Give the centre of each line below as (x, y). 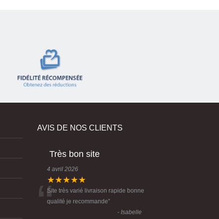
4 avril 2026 (63, 200)
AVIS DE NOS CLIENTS (80, 159)
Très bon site (75, 185)
